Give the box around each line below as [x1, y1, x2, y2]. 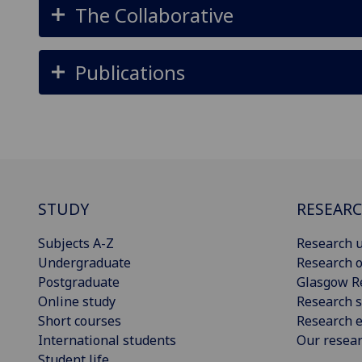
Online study [38, 293, 116, 311]
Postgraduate [38, 273, 120, 292]
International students [38, 331, 176, 350]
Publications [74, 58, 185, 86]
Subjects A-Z [38, 234, 114, 253]
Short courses [38, 312, 121, 330]
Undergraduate [38, 254, 131, 272]
